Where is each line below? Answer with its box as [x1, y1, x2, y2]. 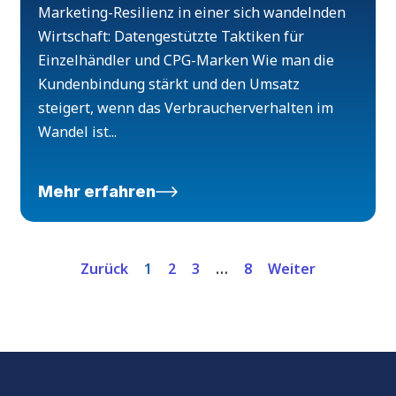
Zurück [80, 259, 128, 279]
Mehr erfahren [38, 182, 156, 202]
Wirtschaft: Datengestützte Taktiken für [38, 27, 305, 47]
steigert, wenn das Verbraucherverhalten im [38, 98, 334, 118]
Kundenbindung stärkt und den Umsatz [38, 74, 301, 95]
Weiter [268, 259, 316, 279]
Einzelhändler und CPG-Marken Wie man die [38, 50, 335, 71]
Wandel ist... [38, 122, 118, 142]
